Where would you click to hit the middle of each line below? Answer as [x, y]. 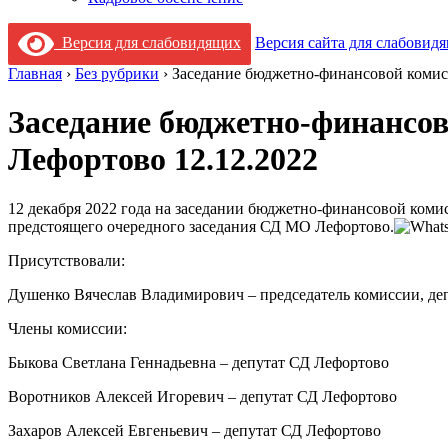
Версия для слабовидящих [147, 42]
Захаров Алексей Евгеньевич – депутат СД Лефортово [194, 430]
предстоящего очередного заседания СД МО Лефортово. [201, 226]
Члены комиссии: [67, 328]
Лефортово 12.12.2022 [163, 159]
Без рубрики [117, 73]
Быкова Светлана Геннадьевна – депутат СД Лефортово [198, 362]
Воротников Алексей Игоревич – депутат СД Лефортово [202, 396]
